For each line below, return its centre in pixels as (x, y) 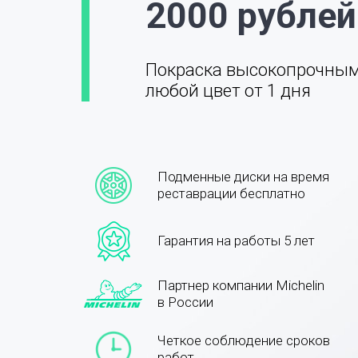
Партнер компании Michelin (241, 285)
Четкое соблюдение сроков (244, 340)
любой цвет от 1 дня (228, 91)
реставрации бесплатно (231, 193)
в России (185, 302)
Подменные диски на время (243, 177)
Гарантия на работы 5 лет (236, 241)
